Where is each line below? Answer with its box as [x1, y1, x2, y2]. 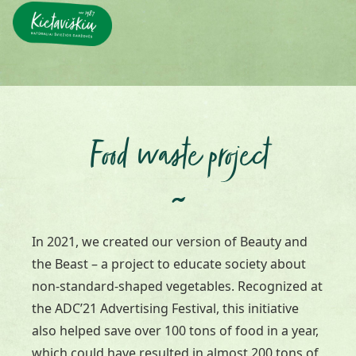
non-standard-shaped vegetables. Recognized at [32, 277, 323, 295]
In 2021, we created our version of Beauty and [32, 233, 308, 250]
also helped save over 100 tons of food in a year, [32, 322, 319, 339]
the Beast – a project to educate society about [32, 255, 306, 273]
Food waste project [88, 136, 268, 180]
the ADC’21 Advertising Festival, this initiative [32, 300, 299, 317]
